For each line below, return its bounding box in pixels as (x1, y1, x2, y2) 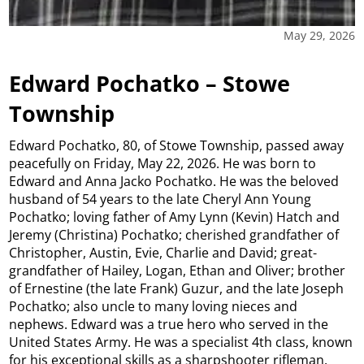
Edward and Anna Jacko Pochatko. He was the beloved (9, 172, 340, 191)
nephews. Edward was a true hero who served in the (9, 315, 329, 334)
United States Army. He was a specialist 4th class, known (9, 333, 353, 352)
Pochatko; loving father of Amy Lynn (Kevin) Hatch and (9, 208, 340, 227)
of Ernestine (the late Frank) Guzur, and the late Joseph (9, 279, 344, 298)
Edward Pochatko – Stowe (9, 67, 291, 98)
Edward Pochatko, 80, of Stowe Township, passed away (9, 136, 344, 155)
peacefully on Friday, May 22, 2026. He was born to (9, 154, 317, 173)
